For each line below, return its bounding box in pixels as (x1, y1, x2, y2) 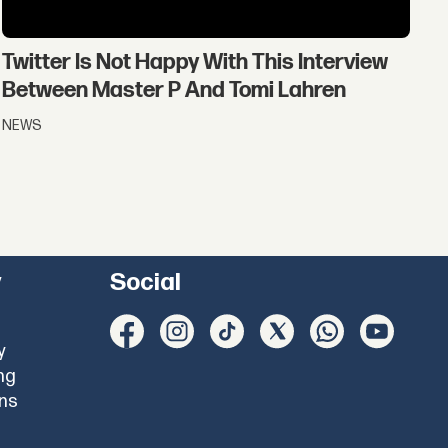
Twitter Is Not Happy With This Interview (2, 49, 389, 77)
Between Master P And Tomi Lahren (2, 77, 347, 105)
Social (109, 268, 181, 298)
